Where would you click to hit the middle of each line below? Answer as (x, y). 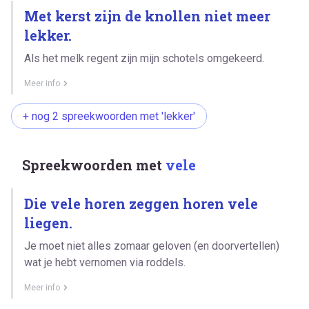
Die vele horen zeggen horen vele (141, 203)
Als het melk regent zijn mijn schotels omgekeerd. (144, 58)
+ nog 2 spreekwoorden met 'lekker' (109, 116)
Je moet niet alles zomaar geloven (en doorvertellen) (152, 246)
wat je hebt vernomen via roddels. (105, 262)
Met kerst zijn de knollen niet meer (147, 16)
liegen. (48, 222)
